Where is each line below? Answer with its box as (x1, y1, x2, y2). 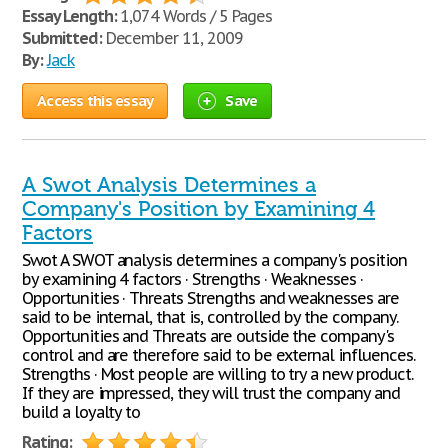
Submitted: (22, 28, 102, 48)
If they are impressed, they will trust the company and (22, 383, 400, 403)
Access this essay (37, 91, 154, 110)
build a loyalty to (22, 402, 141, 422)
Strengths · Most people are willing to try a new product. (22, 364, 413, 384)
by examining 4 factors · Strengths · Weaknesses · (22, 269, 364, 289)
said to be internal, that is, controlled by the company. (22, 307, 398, 327)
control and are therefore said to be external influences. (22, 345, 415, 365)
